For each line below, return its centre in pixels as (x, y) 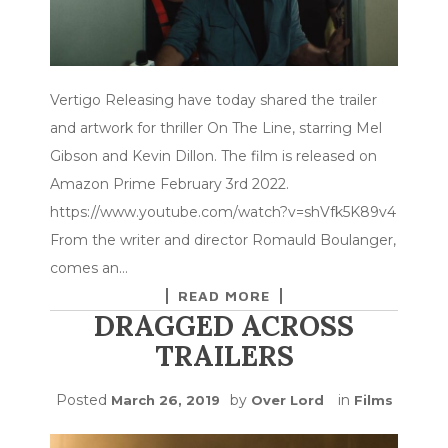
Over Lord (287, 400)
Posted (83, 400)
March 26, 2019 (165, 400)
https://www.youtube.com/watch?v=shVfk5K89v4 (223, 212)
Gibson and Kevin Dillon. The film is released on (213, 156)
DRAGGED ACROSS (224, 326)
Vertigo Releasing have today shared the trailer (213, 100)
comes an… (89, 268)
